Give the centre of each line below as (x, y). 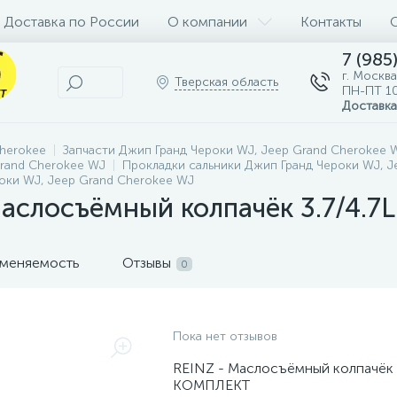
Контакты (331, 21)
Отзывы (147, 263)
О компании (207, 21)
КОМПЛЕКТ (211, 385)
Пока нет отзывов (225, 336)
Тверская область (226, 82)
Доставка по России (71, 21)
